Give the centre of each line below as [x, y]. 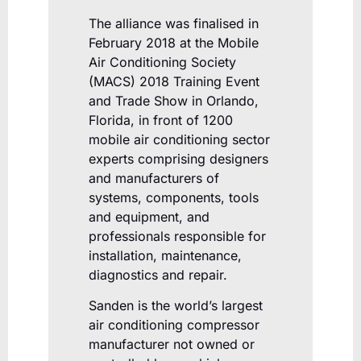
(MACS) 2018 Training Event [174, 81]
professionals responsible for [177, 236]
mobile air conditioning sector [179, 139]
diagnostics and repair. [158, 274]
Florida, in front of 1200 [161, 120]
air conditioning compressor [174, 325]
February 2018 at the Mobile [174, 42]
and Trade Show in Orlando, [174, 100]
